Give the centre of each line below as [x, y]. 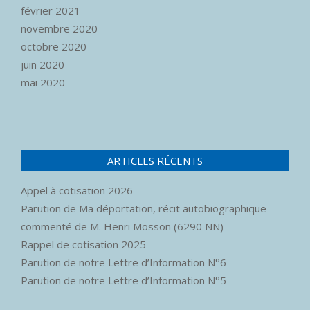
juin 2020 [43, 65]
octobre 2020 [54, 47]
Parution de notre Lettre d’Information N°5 [124, 281]
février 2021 [51, 11]
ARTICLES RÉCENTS [155, 161]
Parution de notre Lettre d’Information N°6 [124, 263]
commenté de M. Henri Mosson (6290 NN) [122, 227]
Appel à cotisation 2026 [77, 191]
